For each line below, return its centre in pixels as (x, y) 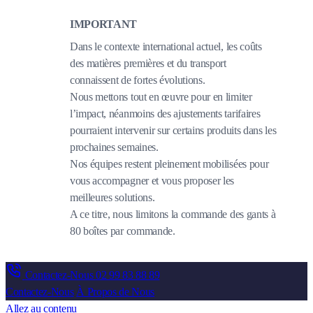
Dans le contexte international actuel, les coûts (166, 46)
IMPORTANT (104, 24)
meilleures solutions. (112, 197)
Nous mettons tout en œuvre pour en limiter (161, 96)
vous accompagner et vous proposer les (152, 180)
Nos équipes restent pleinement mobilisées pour (169, 163)
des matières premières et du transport (148, 63)
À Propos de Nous (116, 291)
